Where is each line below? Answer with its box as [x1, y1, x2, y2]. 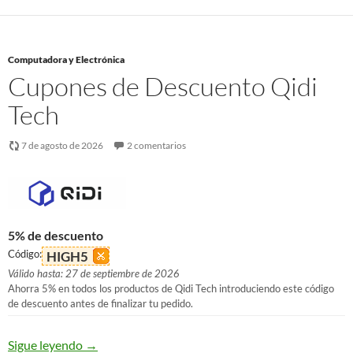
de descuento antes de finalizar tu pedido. [8, 297, 193, 310]
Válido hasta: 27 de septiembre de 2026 [8, 267, 180, 280]
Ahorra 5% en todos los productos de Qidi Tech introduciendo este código [8, 282, 334, 295]
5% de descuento [8, 228, 103, 243]
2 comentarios [127, 139, 186, 151]
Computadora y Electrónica [8, 54, 124, 65]
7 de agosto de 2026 [21, 139, 103, 151]
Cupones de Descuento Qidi [8, 70, 318, 102]
